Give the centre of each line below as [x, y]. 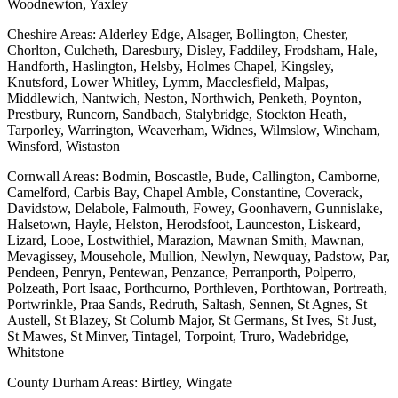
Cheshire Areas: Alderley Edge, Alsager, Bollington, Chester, [178, 35]
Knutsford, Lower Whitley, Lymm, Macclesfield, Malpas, [168, 83]
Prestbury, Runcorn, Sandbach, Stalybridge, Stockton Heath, [177, 115]
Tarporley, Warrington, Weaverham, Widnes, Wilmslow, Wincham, [194, 131]
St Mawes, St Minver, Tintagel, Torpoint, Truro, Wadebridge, [178, 337]
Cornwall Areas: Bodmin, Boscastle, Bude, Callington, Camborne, [194, 177]
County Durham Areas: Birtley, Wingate [119, 383]
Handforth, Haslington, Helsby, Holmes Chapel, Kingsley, [171, 67]
